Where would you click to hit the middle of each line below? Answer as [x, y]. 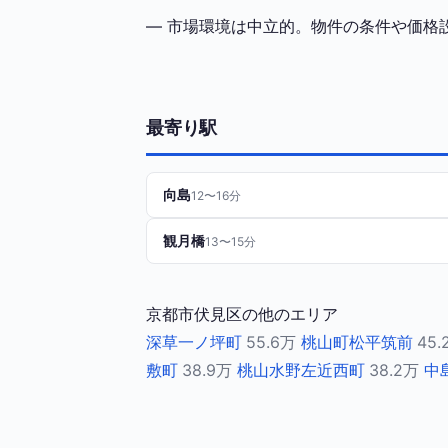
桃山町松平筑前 [357, 342]
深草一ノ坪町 [194, 342]
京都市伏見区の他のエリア [242, 314]
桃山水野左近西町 [301, 370]
